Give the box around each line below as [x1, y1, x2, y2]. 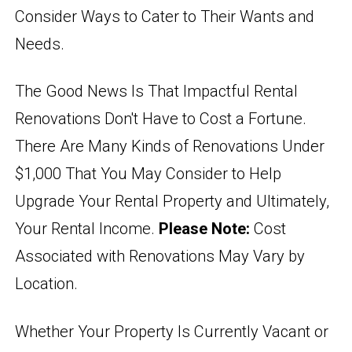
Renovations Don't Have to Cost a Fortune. [15, 109, 307, 129]
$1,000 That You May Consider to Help [15, 164, 282, 184]
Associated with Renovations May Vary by [15, 247, 306, 266]
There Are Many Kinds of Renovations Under [15, 137, 325, 156]
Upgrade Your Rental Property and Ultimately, [15, 192, 330, 211]
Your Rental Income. [15, 219, 159, 239]
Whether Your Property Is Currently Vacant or [15, 321, 329, 341]
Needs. [15, 34, 65, 53]
